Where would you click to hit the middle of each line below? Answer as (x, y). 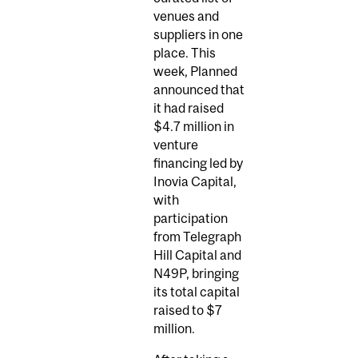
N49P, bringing (196, 274)
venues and (186, 16)
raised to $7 (188, 310)
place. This (185, 53)
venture (176, 145)
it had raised (189, 108)
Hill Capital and (197, 255)
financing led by (198, 163)
